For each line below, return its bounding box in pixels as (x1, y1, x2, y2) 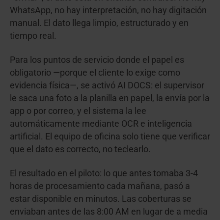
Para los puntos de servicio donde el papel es (10, 55, 184, 65)
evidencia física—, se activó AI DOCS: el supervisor (10, 80, 204, 90)
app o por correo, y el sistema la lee (10, 106, 146, 116)
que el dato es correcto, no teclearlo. (10, 144, 151, 154)
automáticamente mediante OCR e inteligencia (10, 118, 192, 129)
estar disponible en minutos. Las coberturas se (10, 193, 192, 204)
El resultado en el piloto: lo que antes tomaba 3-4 (10, 168, 198, 178)
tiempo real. (10, 30, 56, 41)
